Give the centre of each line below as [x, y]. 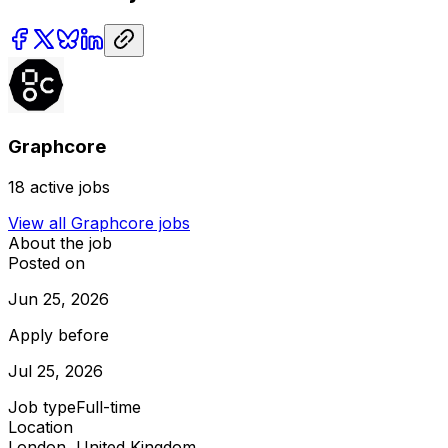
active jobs [70, 187]
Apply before [58, 335]
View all [39, 223]
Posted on [46, 263]
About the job [60, 243]
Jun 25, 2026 [58, 299]
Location [40, 427]
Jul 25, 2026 [55, 371]
